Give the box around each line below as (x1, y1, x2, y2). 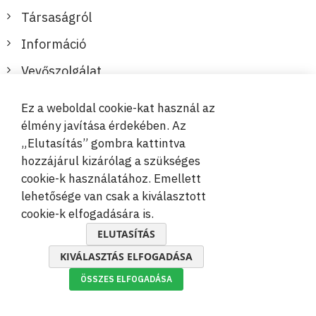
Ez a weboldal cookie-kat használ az (21, 100, 215, 116)
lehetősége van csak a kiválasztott (21, 188, 206, 204)
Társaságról (21, 9, 92, 25)
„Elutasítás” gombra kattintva (21, 135, 186, 151)
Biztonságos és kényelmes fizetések (32, 114, 227, 130)
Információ (21, 36, 86, 52)
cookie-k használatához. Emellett (21, 171, 201, 186)
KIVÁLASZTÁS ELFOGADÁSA (60, 250, 193, 263)
